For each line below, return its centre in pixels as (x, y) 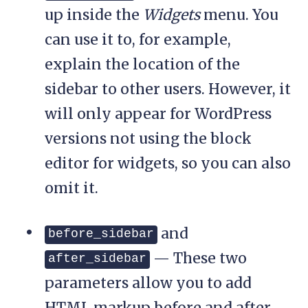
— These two (198, 258)
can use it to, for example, (138, 40)
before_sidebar (101, 234)
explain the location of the (142, 65)
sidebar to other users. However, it (168, 89)
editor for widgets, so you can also (168, 164)
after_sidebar (97, 259)
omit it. (71, 188)
